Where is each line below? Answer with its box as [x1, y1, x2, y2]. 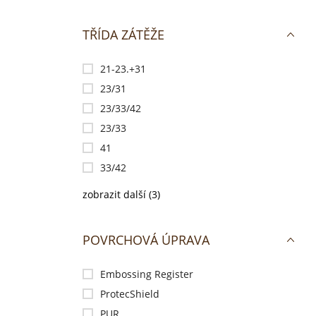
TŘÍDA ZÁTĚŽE [83, 26, 164, 43]
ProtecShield [100, 287, 159, 300]
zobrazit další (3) [83, 188, 160, 201]
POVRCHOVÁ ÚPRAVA [83, 231, 209, 248]
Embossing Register [100, 267, 193, 281]
